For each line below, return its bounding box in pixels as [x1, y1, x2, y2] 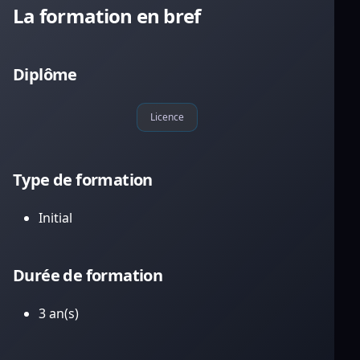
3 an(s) [39, 305, 79, 322]
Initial [39, 209, 72, 227]
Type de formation [13, 169, 153, 190]
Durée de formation [13, 264, 163, 286]
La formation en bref [13, 2, 201, 29]
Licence [150, 110, 184, 124]
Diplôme [13, 63, 77, 85]
